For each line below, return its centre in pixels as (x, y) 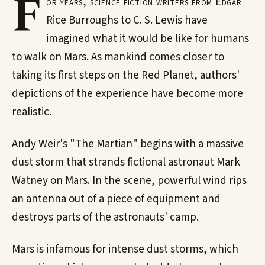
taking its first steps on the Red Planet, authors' (126, 76)
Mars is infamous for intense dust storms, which (125, 249)
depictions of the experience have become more (127, 94)
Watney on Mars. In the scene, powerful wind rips (129, 181)
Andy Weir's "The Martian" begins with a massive (128, 144)
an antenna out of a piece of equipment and (116, 199)
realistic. (32, 112)
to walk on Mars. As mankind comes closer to (118, 57)
